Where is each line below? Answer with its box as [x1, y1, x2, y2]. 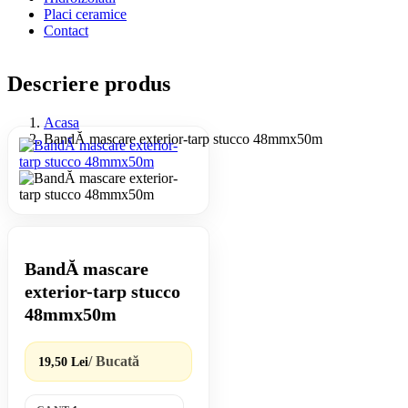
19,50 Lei [38, 354, 88, 369]
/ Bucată [88, 352, 139, 369]
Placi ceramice [44, 5, 127, 22]
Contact [44, 22, 88, 38]
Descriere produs [7, 71, 171, 96]
